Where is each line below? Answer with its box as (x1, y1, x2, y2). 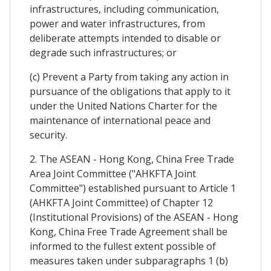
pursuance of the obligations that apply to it (30, 84, 230, 98)
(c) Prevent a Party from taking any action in (30, 70, 229, 83)
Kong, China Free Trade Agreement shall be (30, 224, 227, 238)
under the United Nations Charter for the (30, 99, 217, 113)
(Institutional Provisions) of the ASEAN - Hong (30, 210, 238, 224)
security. (30, 128, 67, 142)
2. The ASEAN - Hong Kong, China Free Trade (30, 152, 234, 166)
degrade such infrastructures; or (30, 45, 177, 59)
